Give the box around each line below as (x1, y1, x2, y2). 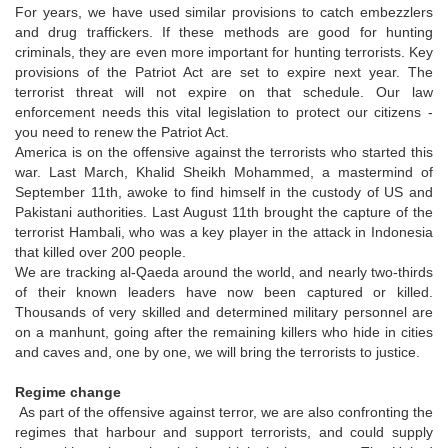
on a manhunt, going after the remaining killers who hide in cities (15, 323, 433, 340)
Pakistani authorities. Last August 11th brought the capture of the (15, 203, 433, 220)
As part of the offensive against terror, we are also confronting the (15, 403, 433, 420)
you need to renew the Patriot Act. (15, 123, 229, 140)
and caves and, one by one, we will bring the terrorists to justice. (15, 343, 420, 360)
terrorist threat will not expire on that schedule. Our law (15, 83, 433, 100)
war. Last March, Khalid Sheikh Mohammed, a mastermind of (15, 163, 433, 180)
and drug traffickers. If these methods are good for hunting (15, 23, 433, 40)
